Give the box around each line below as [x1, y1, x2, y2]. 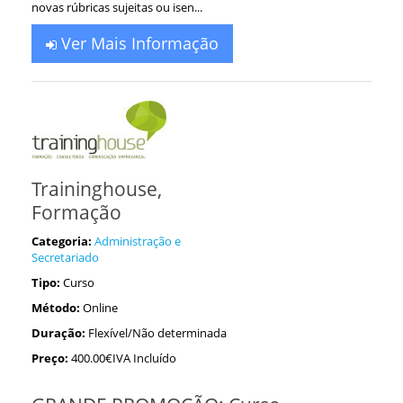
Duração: [31, 324, 85, 341]
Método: [31, 299, 80, 316]
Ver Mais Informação [57, 32, 219, 54]
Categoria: [31, 232, 92, 249]
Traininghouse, [31, 175, 162, 201]
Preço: [31, 349, 68, 366]
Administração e [94, 232, 181, 249]
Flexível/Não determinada [88, 324, 227, 341]
